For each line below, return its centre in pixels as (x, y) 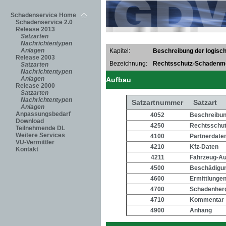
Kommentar (207, 200)
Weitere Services (40, 135)
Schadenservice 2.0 (44, 22)
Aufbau (119, 80)
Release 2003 (35, 58)
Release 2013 (35, 29)
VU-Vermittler (35, 142)
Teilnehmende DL (40, 128)
